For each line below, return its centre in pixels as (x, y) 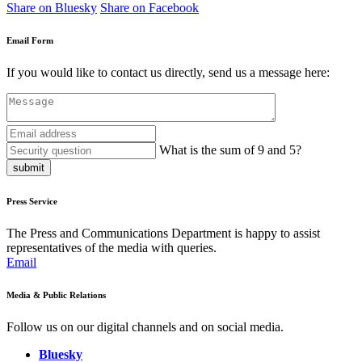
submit (29, 168)
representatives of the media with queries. (112, 248)
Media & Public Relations (56, 295)
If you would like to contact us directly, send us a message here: (168, 73)
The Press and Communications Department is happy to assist (163, 234)
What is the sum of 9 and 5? (230, 150)
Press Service (32, 202)
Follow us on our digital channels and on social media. (145, 327)
